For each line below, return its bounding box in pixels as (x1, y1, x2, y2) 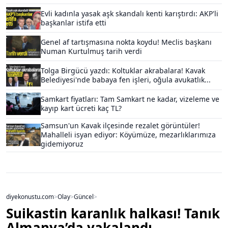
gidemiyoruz (41, 139, 83, 149)
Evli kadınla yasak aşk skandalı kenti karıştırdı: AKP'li (41, 8, 218, 18)
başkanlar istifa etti (41, 17, 106, 27)
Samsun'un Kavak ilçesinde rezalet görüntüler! (41, 121, 200, 131)
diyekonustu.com (6, 192, 54, 201)
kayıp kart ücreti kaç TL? (41, 103, 122, 113)
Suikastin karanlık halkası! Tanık (6, 204, 220, 222)
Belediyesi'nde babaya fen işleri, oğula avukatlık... (41, 74, 211, 84)
